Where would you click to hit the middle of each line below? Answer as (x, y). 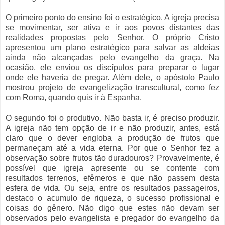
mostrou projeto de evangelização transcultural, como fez (113, 87)
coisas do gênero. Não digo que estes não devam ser (113, 208)
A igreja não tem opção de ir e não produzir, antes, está (113, 128)
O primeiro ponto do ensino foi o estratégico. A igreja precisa (113, 17)
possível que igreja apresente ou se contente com (113, 168)
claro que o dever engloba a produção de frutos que (113, 138)
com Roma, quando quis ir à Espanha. (74, 97)
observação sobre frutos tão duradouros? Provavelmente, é (113, 158)
